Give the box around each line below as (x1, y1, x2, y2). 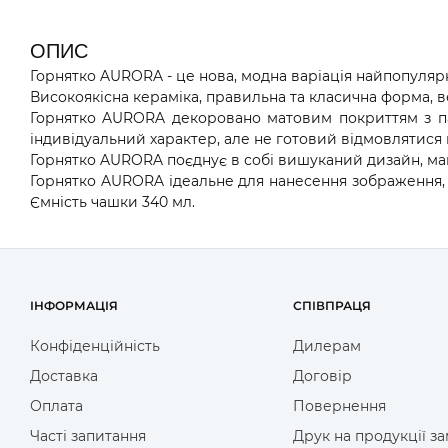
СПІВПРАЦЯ (292, 297, 371, 313)
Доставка (30, 366, 98, 385)
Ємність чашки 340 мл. (30, 192, 195, 211)
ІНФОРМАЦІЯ (30, 297, 118, 313)
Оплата (30, 396, 83, 415)
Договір (292, 366, 352, 385)
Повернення (292, 396, 386, 415)
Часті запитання (30, 426, 146, 445)
